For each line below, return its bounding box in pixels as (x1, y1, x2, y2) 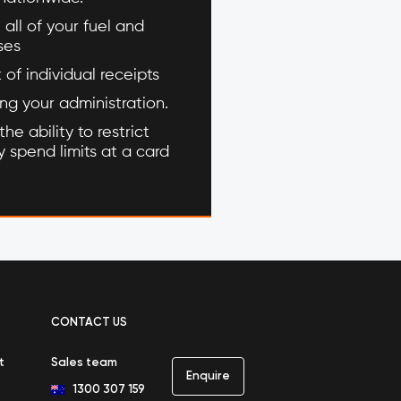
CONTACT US (50, 317, 127, 328)
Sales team (50, 357, 117, 369)
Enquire (185, 370, 230, 382)
